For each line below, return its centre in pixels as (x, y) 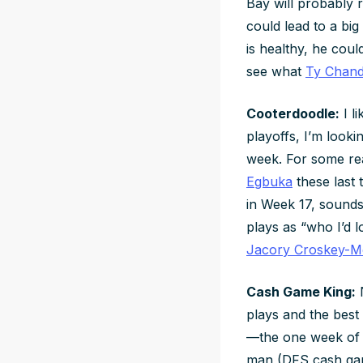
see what (276, 71)
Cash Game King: (301, 291)
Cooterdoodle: (293, 113)
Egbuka (269, 181)
